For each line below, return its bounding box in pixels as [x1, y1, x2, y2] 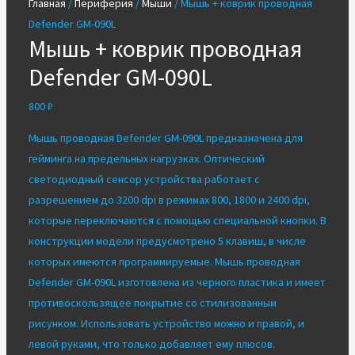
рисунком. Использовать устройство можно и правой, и [28, 316, 304, 330]
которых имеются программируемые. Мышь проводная [28, 254, 300, 269]
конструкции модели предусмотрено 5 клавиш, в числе [28, 234, 306, 248]
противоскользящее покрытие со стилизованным [28, 296, 277, 310]
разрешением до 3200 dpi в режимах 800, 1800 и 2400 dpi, [28, 193, 310, 207]
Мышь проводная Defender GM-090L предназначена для [28, 131, 303, 145]
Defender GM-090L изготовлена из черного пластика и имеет [28, 275, 326, 289]
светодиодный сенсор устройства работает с [28, 172, 260, 186]
